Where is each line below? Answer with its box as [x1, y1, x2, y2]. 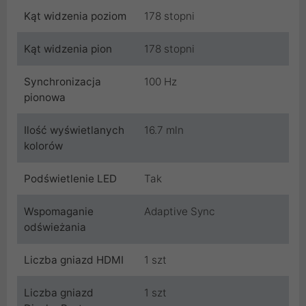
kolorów [24, 139, 63, 152]
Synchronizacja [24, 74, 101, 88]
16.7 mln [144, 123, 184, 137]
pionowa [24, 90, 66, 104]
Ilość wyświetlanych [24, 123, 124, 137]
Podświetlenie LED [24, 171, 117, 185]
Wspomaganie [24, 204, 94, 218]
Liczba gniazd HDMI [24, 253, 124, 266]
